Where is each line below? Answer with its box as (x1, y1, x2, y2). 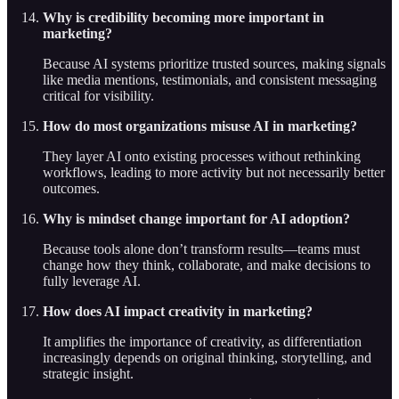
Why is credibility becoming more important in (43, 10, 324, 26)
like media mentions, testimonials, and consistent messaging (43, 72, 377, 88)
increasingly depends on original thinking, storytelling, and (43, 350, 371, 366)
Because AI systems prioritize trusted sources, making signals (43, 56, 386, 72)
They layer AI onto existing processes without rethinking (43, 149, 361, 165)
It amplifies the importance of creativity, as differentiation (43, 334, 362, 350)
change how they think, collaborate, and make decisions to (43, 257, 370, 273)
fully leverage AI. (43, 273, 141, 289)
